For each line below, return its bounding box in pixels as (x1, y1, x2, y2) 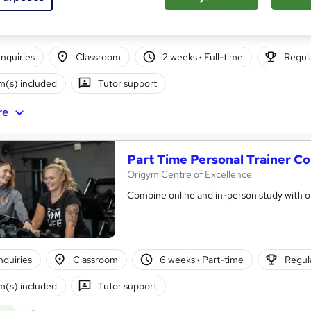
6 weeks (159, 253, 197, 266)
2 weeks (162, 50, 199, 63)
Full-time (201, 50, 243, 63)
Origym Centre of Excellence (127, 168, 252, 181)
